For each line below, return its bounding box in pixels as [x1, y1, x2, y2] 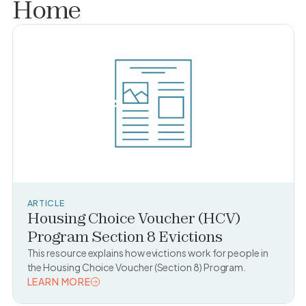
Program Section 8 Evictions [27, 227, 223, 245]
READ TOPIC [27, 289, 89, 302]
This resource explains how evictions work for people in [27, 246, 268, 259]
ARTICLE [27, 197, 65, 208]
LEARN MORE [27, 275, 91, 288]
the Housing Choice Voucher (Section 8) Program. [27, 260, 247, 273]
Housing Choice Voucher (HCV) [27, 208, 240, 227]
